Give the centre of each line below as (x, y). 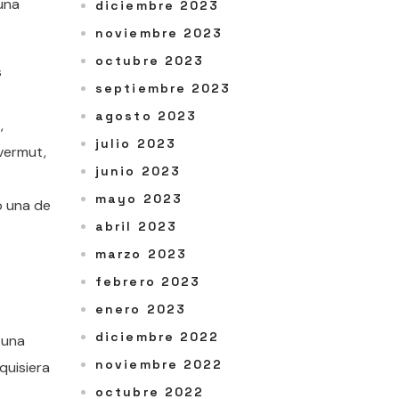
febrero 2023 (148, 282)
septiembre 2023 (163, 89)
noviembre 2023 (159, 33)
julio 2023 (136, 144)
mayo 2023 (139, 199)
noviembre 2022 (159, 365)
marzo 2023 (141, 254)
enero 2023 (141, 309)
